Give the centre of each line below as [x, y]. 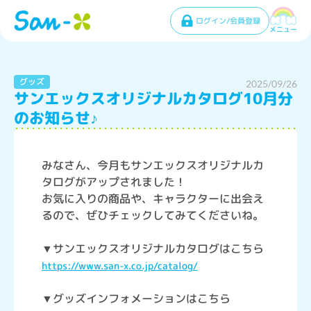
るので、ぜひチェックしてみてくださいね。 [153, 215]
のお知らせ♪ [56, 118]
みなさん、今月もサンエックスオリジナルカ [153, 165]
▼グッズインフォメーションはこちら [136, 299]
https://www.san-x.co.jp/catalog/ [120, 266]
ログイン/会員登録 [228, 20]
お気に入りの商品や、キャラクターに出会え [153, 199]
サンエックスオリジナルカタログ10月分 [153, 98]
